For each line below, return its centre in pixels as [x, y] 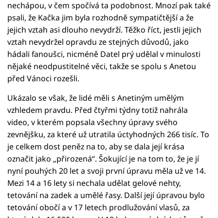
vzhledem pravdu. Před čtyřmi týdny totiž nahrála [98, 110]
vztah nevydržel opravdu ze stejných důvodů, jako [98, 42]
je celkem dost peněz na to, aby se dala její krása [96, 147]
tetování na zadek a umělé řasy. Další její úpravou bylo [106, 195]
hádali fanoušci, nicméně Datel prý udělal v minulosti [104, 54]
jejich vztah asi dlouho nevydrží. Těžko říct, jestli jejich [104, 30]
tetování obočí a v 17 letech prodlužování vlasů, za [99, 208]
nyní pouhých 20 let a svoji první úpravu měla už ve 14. [107, 171]
